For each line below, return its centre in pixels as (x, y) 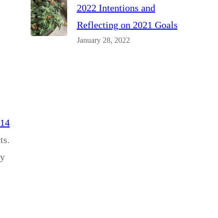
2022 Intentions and (116, 8)
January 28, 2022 (103, 41)
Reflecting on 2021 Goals (127, 25)
